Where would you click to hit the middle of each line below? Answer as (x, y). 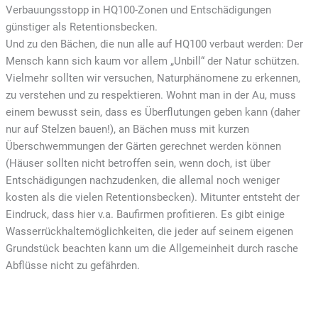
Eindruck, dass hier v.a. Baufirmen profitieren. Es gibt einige (145, 214)
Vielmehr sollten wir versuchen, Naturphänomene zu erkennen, (153, 78)
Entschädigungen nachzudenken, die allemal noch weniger (142, 180)
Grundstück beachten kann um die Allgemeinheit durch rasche (152, 248)
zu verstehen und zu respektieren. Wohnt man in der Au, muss (150, 95)
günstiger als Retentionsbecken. (81, 27)
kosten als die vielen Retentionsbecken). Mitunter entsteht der (152, 197)
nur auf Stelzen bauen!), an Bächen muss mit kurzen (127, 129)
